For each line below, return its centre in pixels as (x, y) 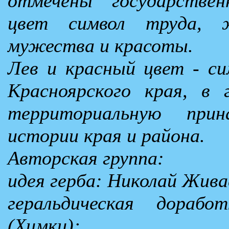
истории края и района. (106, 135)
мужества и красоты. (100, 45)
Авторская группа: (86, 158)
